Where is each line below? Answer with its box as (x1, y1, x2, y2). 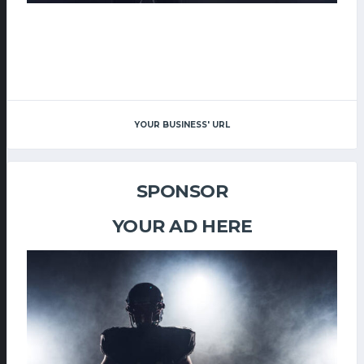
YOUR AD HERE (111, 214, 253, 237)
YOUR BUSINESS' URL (134, 119, 230, 131)
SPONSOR (136, 180, 228, 203)
